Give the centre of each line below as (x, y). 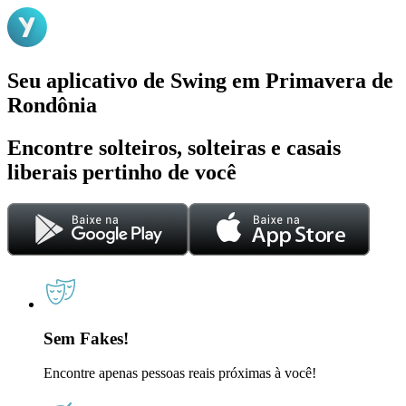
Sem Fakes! (86, 339)
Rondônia (52, 105)
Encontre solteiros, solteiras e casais (174, 147)
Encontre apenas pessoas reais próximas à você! (180, 373)
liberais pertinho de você (122, 172)
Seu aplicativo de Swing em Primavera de (200, 80)
